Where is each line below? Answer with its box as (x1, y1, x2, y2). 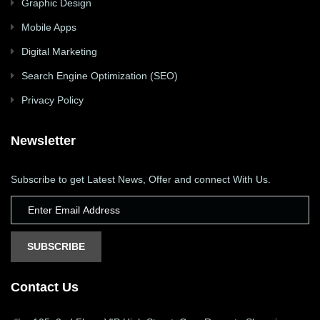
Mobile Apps (21, 21, 76, 33)
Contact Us (11, 279, 79, 294)
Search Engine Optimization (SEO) (21, 69, 178, 81)
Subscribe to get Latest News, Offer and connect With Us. (11, 173, 271, 185)
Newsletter (11, 133, 76, 148)
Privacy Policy (21, 94, 84, 106)
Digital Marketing (21, 45, 97, 57)
